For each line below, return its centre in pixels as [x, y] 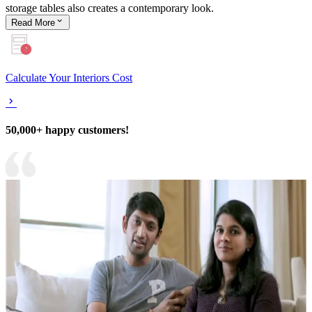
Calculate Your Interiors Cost [69, 78]
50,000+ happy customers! [67, 130]
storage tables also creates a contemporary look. [110, 8]
